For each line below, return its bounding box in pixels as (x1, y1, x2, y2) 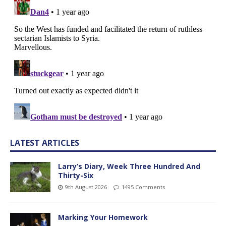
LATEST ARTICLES (10, 137, 79, 149)
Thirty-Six (58, 171, 93, 181)
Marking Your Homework (58, 212, 148, 222)
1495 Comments (122, 183, 165, 191)
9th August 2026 (65, 183, 107, 191)
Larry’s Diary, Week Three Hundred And (58, 161, 200, 172)
